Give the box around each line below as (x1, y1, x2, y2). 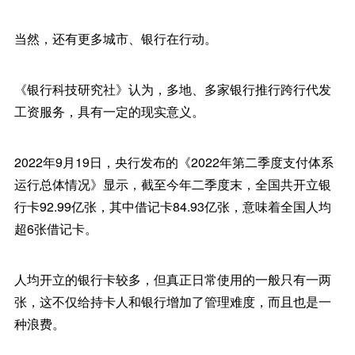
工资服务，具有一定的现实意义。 (13, 102, 204, 120)
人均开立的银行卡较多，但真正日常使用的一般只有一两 (13, 270, 331, 288)
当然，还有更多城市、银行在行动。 (13, 29, 217, 48)
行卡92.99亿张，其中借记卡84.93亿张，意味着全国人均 (13, 197, 331, 216)
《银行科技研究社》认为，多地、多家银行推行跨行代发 (13, 80, 331, 98)
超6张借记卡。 (13, 219, 97, 238)
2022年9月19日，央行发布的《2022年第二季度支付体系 (13, 153, 334, 171)
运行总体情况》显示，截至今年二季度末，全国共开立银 (13, 175, 331, 193)
